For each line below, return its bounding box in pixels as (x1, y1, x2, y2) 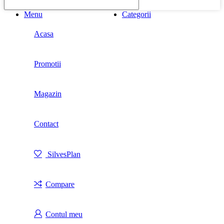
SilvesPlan (47, 150, 80, 159)
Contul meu (45, 210, 82, 219)
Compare (45, 180, 74, 189)
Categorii (122, 10, 151, 19)
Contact (34, 119, 58, 128)
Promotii (34, 59, 61, 68)
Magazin (34, 89, 61, 98)
